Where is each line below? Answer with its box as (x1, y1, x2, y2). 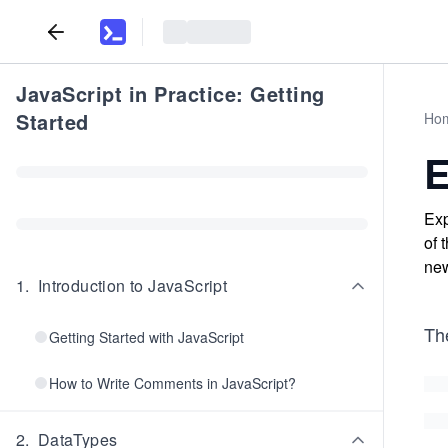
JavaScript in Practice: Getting (16, 79, 325, 108)
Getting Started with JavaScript (49, 327, 244, 347)
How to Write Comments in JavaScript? (49, 373, 296, 393)
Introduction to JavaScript (37, 274, 228, 297)
